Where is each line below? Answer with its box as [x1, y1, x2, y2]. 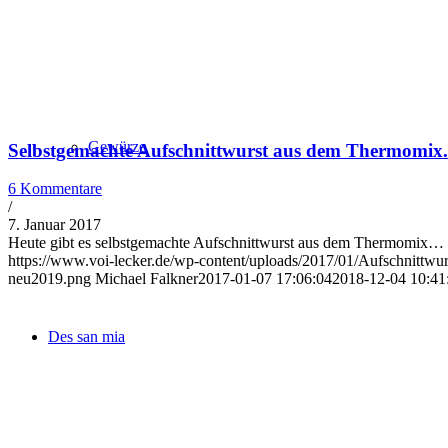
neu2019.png [8, 270, 91, 288]
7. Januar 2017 [8, 216, 101, 234]
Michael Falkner [95, 270, 198, 288]
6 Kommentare [8, 180, 102, 198]
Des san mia [48, 328, 125, 345]
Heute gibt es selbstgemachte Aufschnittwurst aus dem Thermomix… [8, 234, 444, 252]
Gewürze [88, 138, 146, 155]
